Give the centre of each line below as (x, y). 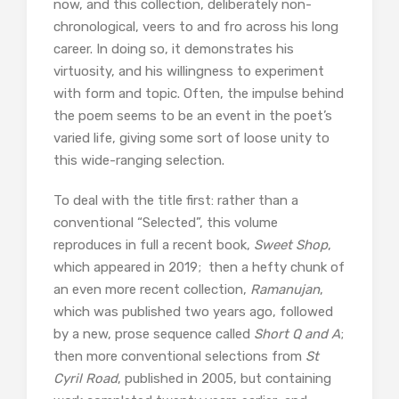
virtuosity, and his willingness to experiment (189, 71)
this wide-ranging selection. (139, 160)
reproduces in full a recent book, (154, 244)
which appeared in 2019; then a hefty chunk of (199, 267)
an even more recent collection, (152, 289)
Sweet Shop (291, 244)
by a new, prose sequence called (154, 334)
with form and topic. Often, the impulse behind (199, 93)
